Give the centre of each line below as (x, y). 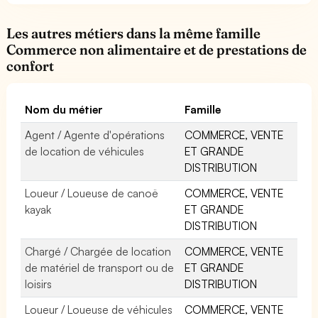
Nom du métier (64, 109)
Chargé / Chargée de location (98, 251)
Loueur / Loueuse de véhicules (99, 309)
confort (30, 66)
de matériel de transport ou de (100, 267)
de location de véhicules (85, 151)
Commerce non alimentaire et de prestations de (157, 49)
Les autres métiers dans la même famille (134, 33)
